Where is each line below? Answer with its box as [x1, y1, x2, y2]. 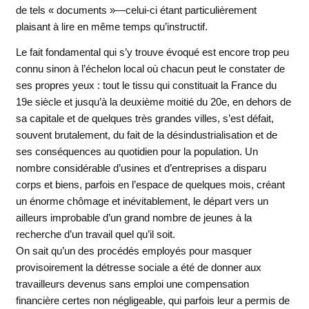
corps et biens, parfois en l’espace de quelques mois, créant [15, 179, 285, 191]
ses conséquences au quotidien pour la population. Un [15, 146, 258, 158]
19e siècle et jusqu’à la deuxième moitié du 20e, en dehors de [15, 96, 291, 108]
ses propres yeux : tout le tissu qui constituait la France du [15, 79, 277, 92]
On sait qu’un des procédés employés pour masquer [15, 245, 252, 257]
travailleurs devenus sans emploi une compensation [15, 278, 249, 290]
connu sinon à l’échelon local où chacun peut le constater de [15, 63, 285, 75]
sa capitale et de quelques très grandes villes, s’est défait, [15, 112, 274, 125]
